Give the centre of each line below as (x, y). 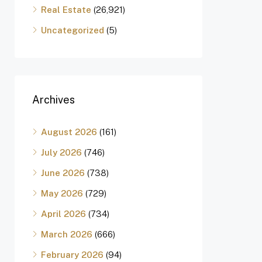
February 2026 (72, 255)
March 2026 (67, 234)
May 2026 (62, 193)
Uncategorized (73, 30)
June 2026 (63, 173)
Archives (54, 100)
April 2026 (63, 214)
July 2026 (61, 152)
